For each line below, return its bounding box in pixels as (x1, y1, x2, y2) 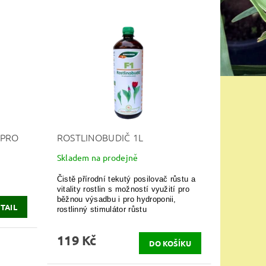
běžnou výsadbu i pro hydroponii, (56, 194, 176, 204)
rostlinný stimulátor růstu (56, 204, 147, 214)
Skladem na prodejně (56, 151, 138, 163)
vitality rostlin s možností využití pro (56, 184, 190, 194)
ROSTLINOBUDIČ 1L (56, 131, 144, 144)
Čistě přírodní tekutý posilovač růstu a (56, 174, 196, 183)
